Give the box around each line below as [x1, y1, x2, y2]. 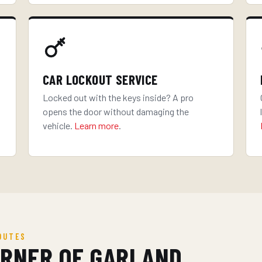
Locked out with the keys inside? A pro [43, 92, 194, 103]
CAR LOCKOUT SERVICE [43, 71, 158, 88]
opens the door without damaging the [43, 106, 189, 117]
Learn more [74, 120, 119, 131]
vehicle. [43, 120, 74, 131]
